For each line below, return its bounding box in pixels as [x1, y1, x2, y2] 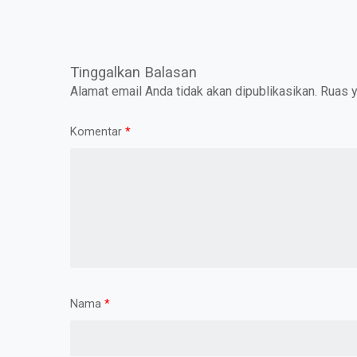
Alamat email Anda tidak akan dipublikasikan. [70, 83, 317, 99]
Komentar [70, 124, 125, 139]
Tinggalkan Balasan [70, 63, 197, 81]
